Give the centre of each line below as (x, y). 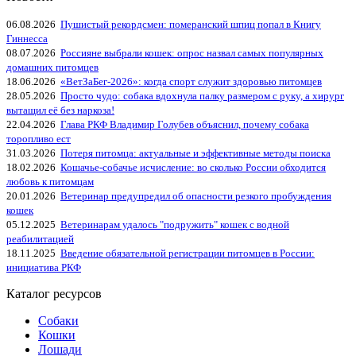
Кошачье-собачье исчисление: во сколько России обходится (193, 167)
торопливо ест (39, 138)
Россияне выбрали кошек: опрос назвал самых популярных (192, 52)
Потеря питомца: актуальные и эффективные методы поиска (195, 153)
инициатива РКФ (44, 267)
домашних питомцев (52, 67)
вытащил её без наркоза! (60, 110)
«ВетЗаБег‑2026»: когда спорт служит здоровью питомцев (191, 81)
